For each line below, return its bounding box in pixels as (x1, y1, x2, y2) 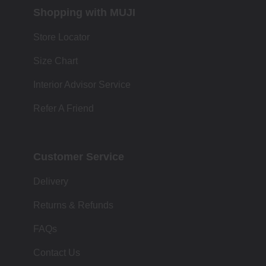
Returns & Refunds (33, 200, 113, 210)
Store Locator (33, 32, 90, 42)
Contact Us (33, 248, 80, 258)
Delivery (33, 176, 68, 186)
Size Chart (33, 56, 78, 66)
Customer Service (33, 151, 124, 163)
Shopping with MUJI (33, 7, 135, 18)
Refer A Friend (33, 103, 94, 113)
